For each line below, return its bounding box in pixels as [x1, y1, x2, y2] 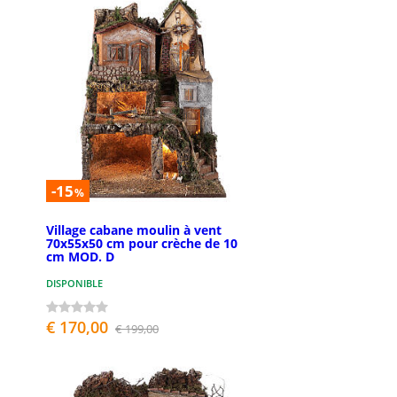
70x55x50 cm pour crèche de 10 [46, 234, 237, 252]
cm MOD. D [46, 247, 114, 265]
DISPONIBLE [46, 276, 103, 290]
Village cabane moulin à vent [46, 221, 222, 238]
